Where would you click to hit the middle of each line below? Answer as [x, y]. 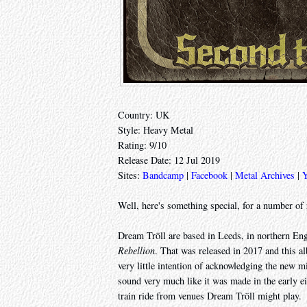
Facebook [209, 175]
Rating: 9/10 [142, 145]
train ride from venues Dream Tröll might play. [210, 296]
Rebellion [136, 251]
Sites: [130, 175]
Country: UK [144, 115]
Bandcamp [163, 175]
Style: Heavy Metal [156, 130]
